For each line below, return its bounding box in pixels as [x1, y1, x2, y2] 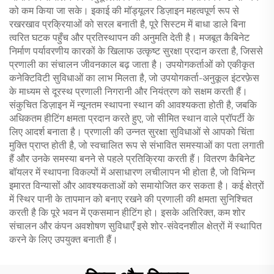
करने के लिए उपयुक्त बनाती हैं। [9, 234, 118, 245]
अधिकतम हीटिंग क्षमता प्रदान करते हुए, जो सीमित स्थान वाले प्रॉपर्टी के [9, 113, 254, 124]
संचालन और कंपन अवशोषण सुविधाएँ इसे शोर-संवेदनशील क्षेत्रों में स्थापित [9, 220, 262, 232]
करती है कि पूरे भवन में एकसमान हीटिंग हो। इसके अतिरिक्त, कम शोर [9, 207, 245, 218]
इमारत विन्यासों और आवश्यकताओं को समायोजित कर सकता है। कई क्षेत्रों [9, 180, 264, 191]
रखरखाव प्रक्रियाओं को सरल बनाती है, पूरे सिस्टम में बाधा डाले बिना [9, 18, 246, 30]
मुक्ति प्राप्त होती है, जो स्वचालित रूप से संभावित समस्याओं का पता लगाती [9, 139, 264, 151]
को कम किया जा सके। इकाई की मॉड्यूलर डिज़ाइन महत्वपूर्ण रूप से [9, 5, 239, 17]
